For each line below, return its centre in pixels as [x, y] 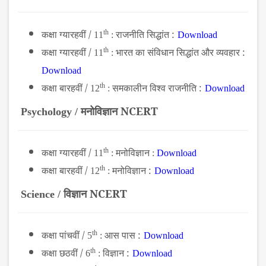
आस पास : [123, 235]
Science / [41, 194]
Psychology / [49, 112]
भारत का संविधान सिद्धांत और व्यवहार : [180, 53]
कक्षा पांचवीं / [63, 235]
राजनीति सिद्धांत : [145, 35]
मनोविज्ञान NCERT [119, 111]
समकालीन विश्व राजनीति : [157, 88]
